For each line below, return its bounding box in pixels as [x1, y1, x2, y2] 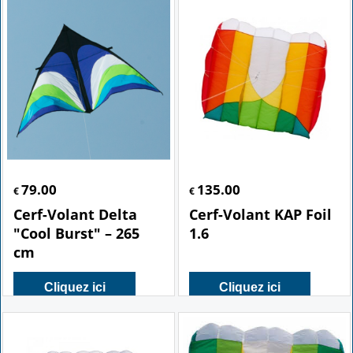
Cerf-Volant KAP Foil [189, 225, 332, 245]
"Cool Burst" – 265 [13, 244, 140, 264]
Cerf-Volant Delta [13, 225, 138, 245]
